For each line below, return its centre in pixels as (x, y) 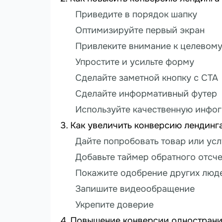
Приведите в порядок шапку (136, 15)
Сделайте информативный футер (146, 94)
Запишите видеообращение (135, 189)
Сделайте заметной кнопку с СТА (147, 78)
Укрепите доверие (114, 205)
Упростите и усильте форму (135, 62)
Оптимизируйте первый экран (140, 30)
